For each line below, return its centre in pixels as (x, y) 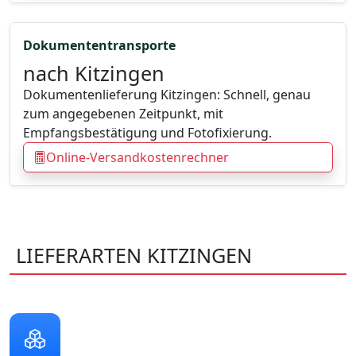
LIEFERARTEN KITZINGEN (134, 255)
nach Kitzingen (94, 74)
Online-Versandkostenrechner (137, 158)
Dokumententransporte (99, 46)
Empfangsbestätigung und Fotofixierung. (147, 133)
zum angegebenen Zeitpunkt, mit (123, 114)
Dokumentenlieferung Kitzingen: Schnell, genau (167, 95)
